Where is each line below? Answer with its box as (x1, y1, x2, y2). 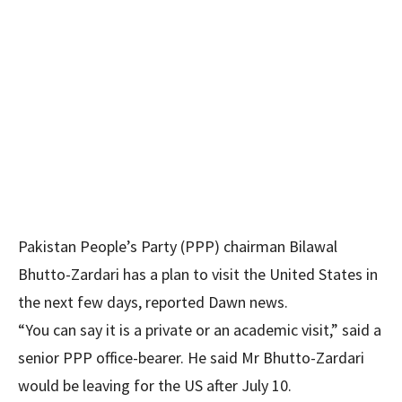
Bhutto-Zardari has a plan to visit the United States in (18, 264, 378, 284)
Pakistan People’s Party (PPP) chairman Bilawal (18, 236, 337, 257)
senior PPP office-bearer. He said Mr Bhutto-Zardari (18, 347, 364, 368)
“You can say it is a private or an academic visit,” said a (18, 319, 381, 340)
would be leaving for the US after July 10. (18, 375, 292, 396)
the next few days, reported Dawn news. (18, 292, 288, 312)
